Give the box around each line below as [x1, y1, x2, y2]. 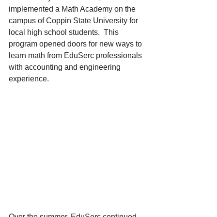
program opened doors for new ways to [9, 40, 144, 48]
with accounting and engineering [9, 63, 123, 72]
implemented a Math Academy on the [9, 5, 138, 14]
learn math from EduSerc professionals [9, 51, 144, 60]
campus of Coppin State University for [9, 16, 140, 25]
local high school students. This [9, 28, 121, 37]
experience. [9, 75, 51, 83]
